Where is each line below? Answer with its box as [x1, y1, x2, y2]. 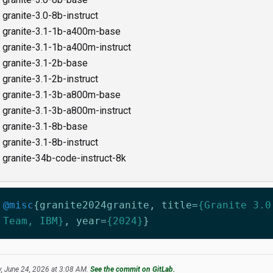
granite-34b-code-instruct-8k [2, 152, 126, 164]
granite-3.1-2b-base [2, 57, 88, 69]
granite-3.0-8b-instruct [2, 10, 98, 21]
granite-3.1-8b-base [2, 121, 88, 132]
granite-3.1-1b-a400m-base [2, 26, 121, 37]
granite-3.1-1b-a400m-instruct [2, 41, 131, 53]
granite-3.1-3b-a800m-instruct [2, 105, 131, 116]
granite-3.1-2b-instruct [2, 73, 98, 85]
